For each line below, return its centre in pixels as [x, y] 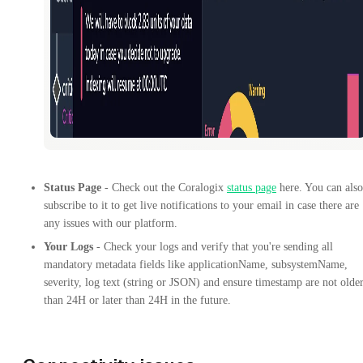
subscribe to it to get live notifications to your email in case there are [201, 205]
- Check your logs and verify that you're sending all [213, 246]
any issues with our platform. [111, 223]
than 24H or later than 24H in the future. [137, 300]
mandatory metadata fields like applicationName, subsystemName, [196, 264]
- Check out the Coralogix [164, 187]
